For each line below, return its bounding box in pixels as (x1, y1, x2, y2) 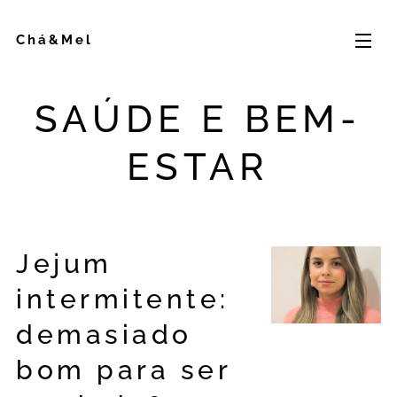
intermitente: (16, 284, 230, 315)
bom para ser (16, 354, 230, 385)
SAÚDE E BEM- (35, 97, 362, 141)
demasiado (16, 319, 192, 350)
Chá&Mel (16, 32, 94, 48)
